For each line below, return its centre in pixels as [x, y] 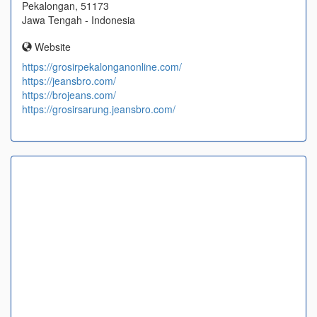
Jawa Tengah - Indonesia [79, 20]
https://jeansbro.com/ [69, 81]
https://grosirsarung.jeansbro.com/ [99, 109]
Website [51, 47]
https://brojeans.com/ [69, 95]
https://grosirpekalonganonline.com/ [102, 67]
